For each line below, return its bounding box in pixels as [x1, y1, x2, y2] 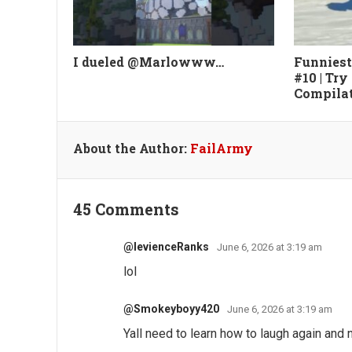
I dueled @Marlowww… [73, 53, 224, 70]
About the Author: [73, 139, 190, 156]
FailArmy [190, 139, 253, 156]
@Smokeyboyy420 [123, 302, 219, 315]
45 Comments [73, 198, 179, 219]
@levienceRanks [123, 240, 209, 253]
